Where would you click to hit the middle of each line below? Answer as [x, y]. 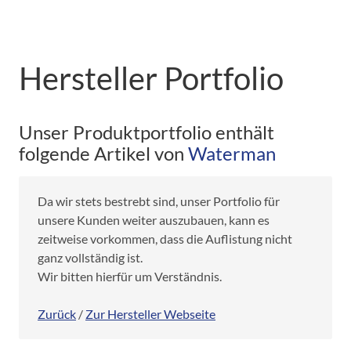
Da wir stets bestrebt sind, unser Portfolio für [159, 201]
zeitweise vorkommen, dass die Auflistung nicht [165, 238]
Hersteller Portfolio [151, 78]
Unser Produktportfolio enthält [147, 132]
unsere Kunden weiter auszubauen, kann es [154, 219]
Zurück [57, 313]
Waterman [232, 153]
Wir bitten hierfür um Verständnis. [130, 276]
